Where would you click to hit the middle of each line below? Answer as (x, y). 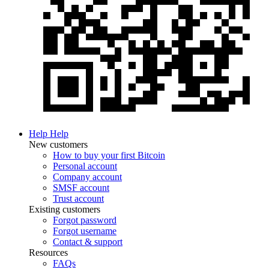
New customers (58, 144)
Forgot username (85, 231)
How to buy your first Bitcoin (109, 155)
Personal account (85, 166)
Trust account (78, 198)
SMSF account (81, 188)
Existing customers (65, 209)
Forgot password (85, 220)
